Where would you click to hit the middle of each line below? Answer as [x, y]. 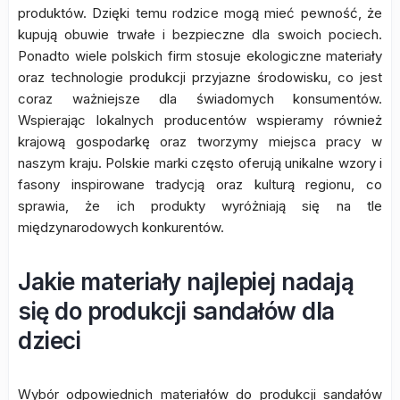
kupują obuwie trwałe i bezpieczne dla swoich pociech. [200, 34]
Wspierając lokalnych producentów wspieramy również [200, 120]
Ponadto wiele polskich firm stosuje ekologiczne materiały [200, 56]
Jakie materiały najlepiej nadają [186, 282]
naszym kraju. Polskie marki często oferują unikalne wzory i [200, 163]
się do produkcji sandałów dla [176, 311]
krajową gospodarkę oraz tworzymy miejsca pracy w [200, 142]
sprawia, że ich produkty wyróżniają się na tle [200, 206]
